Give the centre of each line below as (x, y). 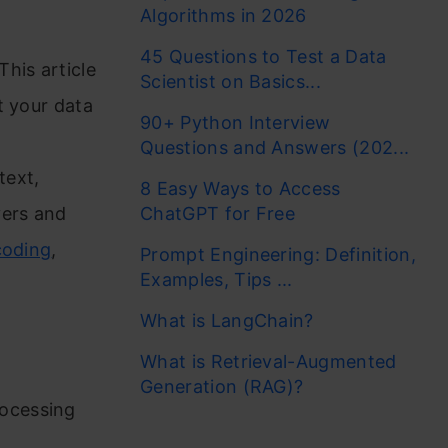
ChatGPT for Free (220, 213)
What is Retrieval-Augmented (268, 361)
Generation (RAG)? (222, 386)
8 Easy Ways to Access (240, 188)
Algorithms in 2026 (223, 15)
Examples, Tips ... (216, 279)
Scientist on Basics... (231, 81)
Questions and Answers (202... (275, 147)
